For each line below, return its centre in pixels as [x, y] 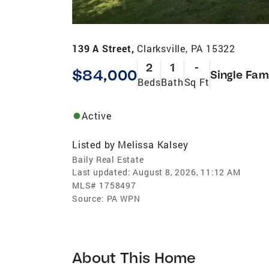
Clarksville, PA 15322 [186, 48]
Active [97, 115]
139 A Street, [105, 48]
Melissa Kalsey [153, 144]
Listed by [94, 144]
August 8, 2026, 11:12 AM [187, 172]
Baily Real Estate [108, 159]
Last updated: [101, 172]
